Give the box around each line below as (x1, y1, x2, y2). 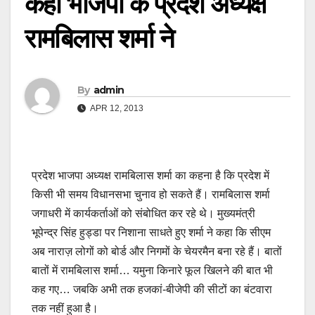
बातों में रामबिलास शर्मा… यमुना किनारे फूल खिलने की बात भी (32, 264, 273, 277)
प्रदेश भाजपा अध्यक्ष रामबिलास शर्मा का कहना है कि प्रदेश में (32, 169, 269, 182)
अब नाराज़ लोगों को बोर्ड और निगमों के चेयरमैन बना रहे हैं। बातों (32, 245, 282, 258)
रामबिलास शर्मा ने (25, 22, 174, 55)
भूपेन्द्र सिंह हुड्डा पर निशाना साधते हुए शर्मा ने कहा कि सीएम (32, 226, 271, 239)
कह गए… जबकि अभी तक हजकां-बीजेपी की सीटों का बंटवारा (32, 283, 272, 296)
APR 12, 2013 (89, 103, 143, 113)
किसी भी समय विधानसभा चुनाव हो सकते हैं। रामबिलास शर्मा (32, 188, 270, 201)
